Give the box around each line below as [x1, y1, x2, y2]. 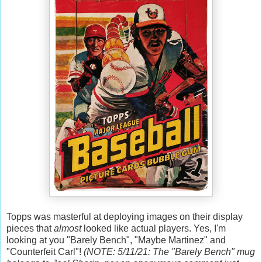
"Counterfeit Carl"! [6, 247, 84, 257]
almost [51, 223, 84, 234]
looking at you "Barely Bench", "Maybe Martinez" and [6, 235, 226, 246]
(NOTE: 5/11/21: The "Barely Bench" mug [84, 247, 255, 257]
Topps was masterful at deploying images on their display [6, 212, 243, 222]
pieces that [6, 223, 51, 234]
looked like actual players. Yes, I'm [84, 223, 226, 234]
